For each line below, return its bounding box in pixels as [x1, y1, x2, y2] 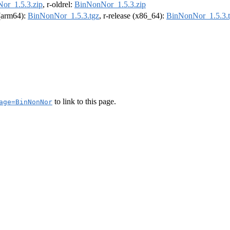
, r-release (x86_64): [99, 11, 166, 21]
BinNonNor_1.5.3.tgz [28, 11, 99, 21]
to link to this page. [52, 97, 116, 106]
